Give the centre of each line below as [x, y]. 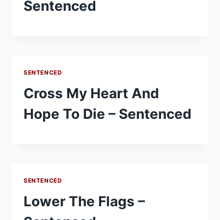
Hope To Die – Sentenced [108, 114]
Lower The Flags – [84, 202]
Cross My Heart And [91, 94]
